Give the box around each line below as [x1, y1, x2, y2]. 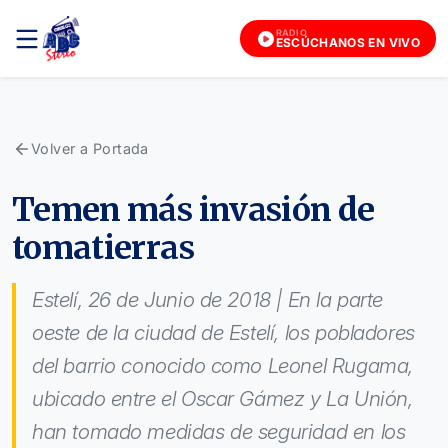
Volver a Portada [31, 140, 149, 157]
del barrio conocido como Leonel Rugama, [32, 353, 413, 378]
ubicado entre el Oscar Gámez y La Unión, [32, 386, 413, 411]
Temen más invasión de [12, 189, 375, 230]
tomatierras [12, 227, 194, 268]
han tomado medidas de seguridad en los [32, 419, 406, 444]
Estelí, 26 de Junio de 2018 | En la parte [32, 287, 384, 312]
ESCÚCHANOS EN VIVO [275, 35, 420, 50]
